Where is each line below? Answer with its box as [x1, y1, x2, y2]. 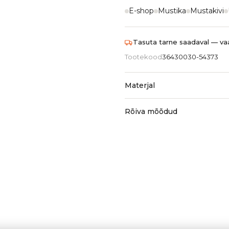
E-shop [128, 6, 154, 15]
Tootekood [124, 53, 162, 61]
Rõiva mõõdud [124, 107, 177, 116]
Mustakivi [190, 6, 224, 15]
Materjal [124, 81, 155, 90]
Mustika [157, 6, 186, 15]
